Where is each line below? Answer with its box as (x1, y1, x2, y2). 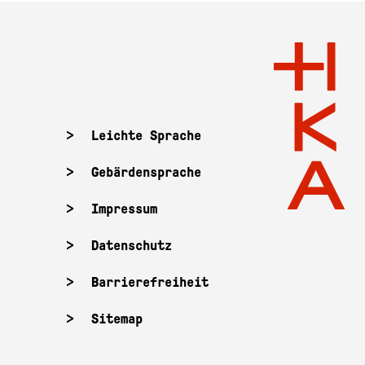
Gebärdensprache (91, 165, 201, 180)
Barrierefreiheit (91, 275, 209, 290)
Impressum (91, 201, 157, 217)
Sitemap (91, 311, 143, 327)
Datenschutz (91, 238, 172, 253)
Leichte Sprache (91, 128, 201, 143)
